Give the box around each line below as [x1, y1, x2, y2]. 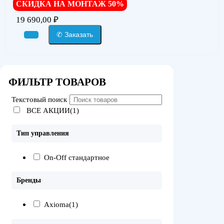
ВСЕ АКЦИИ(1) [26, 106, 79, 114]
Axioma [44, 200, 69, 209]
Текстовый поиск [11, 95, 67, 103]
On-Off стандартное [44, 153, 109, 161]
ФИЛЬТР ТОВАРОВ [8, 76, 106, 87]
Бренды [16, 176, 41, 184]
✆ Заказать [56, 30, 93, 39]
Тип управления [16, 129, 69, 137]
